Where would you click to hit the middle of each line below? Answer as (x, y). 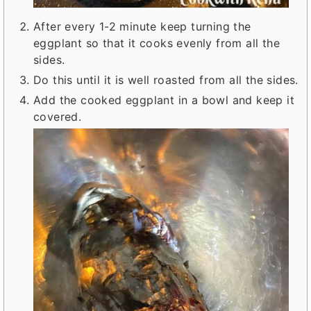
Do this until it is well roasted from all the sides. (166, 79)
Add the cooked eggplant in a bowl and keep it (164, 100)
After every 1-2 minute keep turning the (142, 26)
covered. (58, 116)
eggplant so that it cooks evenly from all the (157, 43)
